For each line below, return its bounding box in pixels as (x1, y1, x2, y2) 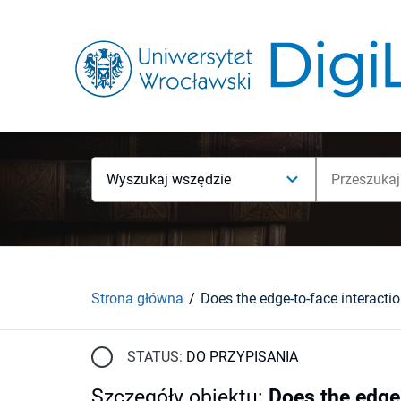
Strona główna (91, 289, 183, 307)
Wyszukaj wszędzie (107, 171, 232, 188)
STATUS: (127, 347, 183, 365)
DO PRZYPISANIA (186, 347, 298, 365)
